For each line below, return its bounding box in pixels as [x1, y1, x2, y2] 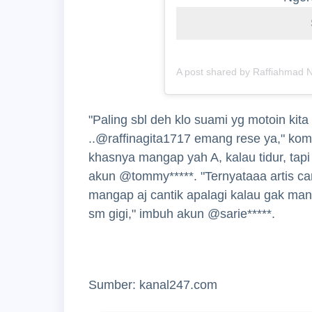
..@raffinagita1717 [88, 131, 191, 146]
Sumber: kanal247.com [88, 277, 217, 292]
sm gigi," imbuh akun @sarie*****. [88, 206, 275, 221]
